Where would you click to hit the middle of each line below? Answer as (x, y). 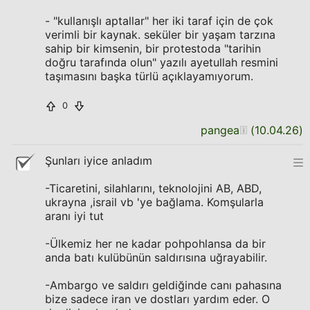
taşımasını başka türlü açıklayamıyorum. (149, 76)
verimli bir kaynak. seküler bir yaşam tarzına (160, 35)
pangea (220, 130)
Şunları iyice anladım (99, 161)
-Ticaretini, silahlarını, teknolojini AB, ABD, (153, 188)
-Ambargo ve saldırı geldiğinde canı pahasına (163, 285)
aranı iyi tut (74, 216)
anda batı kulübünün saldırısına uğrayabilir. (156, 257)
